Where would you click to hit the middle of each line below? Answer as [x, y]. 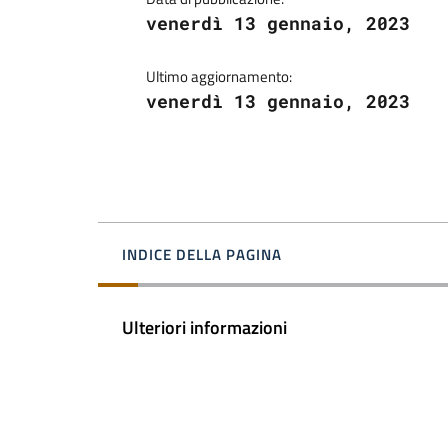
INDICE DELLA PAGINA [202, 255]
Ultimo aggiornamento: [219, 77]
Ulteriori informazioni [204, 327]
